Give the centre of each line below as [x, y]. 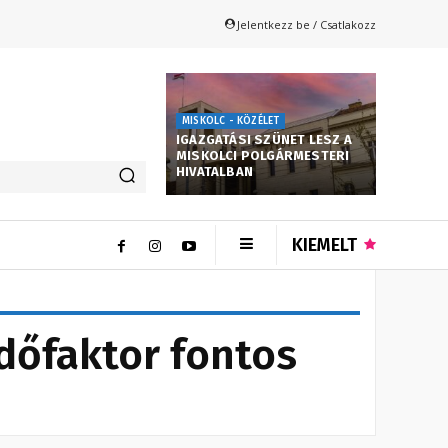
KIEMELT [324, 245]
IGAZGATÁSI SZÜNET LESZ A [264, 140]
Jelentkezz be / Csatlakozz [306, 24]
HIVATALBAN [214, 172]
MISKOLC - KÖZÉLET [231, 121]
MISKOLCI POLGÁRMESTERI [263, 156]
